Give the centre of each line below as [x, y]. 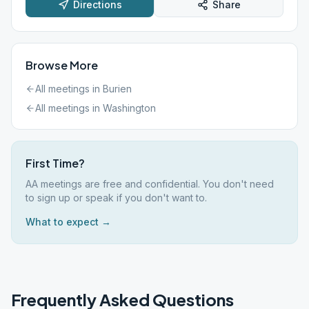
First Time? [55, 163]
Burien [117, 89]
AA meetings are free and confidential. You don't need [150, 184]
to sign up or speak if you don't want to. [116, 198]
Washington [129, 108]
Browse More [62, 65]
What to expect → [68, 222]
